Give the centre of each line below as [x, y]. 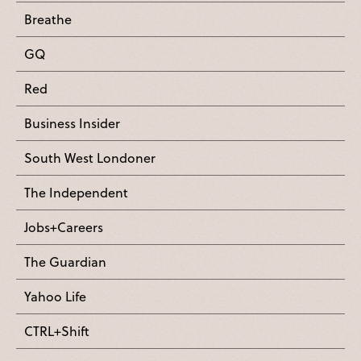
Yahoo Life [55, 297]
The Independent [76, 193]
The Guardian [65, 262]
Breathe [48, 19]
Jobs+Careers [64, 227]
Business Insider [72, 123]
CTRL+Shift [57, 331]
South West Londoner [90, 158]
